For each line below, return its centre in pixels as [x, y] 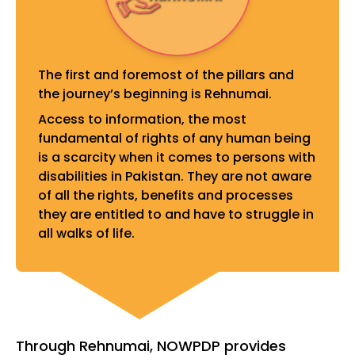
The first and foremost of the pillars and [166, 75]
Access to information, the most [142, 120]
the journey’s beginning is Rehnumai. [155, 94]
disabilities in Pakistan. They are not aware [175, 177]
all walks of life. [86, 234]
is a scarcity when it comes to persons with [177, 158]
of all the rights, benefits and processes [166, 196]
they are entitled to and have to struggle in [176, 215]
